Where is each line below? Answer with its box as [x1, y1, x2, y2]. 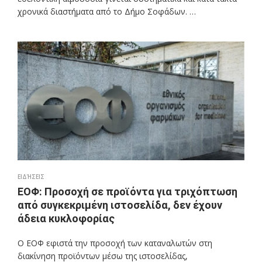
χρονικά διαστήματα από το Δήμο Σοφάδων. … [18, 5, 196, 17]
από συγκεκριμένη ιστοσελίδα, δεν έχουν [18, 199, 222, 212]
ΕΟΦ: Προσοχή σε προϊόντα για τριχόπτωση [18, 185, 237, 198]
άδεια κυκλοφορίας [18, 212, 115, 225]
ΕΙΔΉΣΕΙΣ [18, 173, 44, 181]
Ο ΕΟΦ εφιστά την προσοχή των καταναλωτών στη [18, 237, 212, 249]
